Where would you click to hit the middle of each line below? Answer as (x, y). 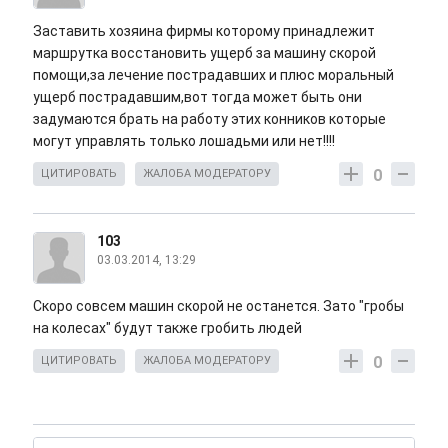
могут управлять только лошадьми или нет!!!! (184, 141)
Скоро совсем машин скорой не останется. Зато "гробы (218, 306)
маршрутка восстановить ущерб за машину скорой (204, 53)
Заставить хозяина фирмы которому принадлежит (204, 31)
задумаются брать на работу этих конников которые (209, 119)
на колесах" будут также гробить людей (167, 328)
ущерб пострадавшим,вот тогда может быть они (197, 97)
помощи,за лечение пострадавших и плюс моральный (213, 75)
